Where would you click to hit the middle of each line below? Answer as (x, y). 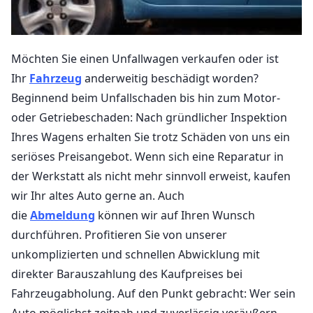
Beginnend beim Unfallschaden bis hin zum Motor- (146, 97)
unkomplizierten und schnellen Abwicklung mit (136, 254)
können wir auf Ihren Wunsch (175, 215)
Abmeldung (63, 215)
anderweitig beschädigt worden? (170, 78)
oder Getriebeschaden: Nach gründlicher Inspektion (149, 117)
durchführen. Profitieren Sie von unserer (119, 234)
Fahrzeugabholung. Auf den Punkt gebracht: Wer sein (153, 293)
